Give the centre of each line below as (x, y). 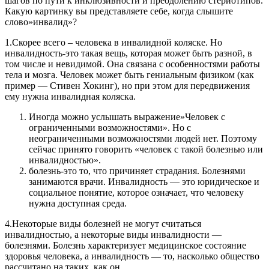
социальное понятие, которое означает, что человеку (136, 192)
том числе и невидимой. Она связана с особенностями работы (132, 64)
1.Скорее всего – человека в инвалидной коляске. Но (113, 42)
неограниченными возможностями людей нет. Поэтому (143, 138)
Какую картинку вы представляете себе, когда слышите (119, 11)
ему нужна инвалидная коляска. (70, 96)
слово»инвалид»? (41, 22)
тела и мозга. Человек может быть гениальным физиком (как (129, 74)
